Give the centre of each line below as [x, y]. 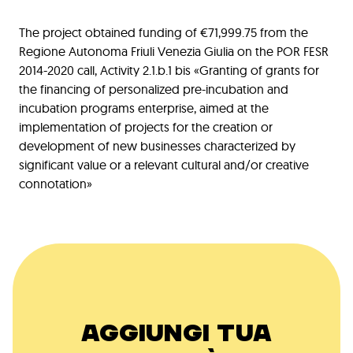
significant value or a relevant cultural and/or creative [164, 165]
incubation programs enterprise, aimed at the [144, 108]
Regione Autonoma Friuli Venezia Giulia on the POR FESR [174, 52]
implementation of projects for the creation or [146, 127]
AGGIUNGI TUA [176, 334]
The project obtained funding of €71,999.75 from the [163, 33]
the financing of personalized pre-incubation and [154, 89]
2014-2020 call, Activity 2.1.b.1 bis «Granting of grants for [169, 71]
